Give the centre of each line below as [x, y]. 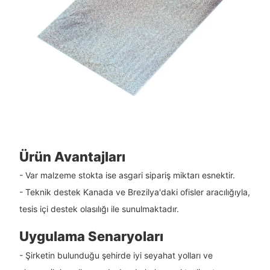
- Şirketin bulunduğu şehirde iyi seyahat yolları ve [116, 255]
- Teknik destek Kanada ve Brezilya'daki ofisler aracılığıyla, [134, 192]
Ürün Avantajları [72, 156]
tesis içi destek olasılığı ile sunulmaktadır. [99, 209]
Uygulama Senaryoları [91, 237]
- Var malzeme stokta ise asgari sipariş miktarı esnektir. [127, 175]
